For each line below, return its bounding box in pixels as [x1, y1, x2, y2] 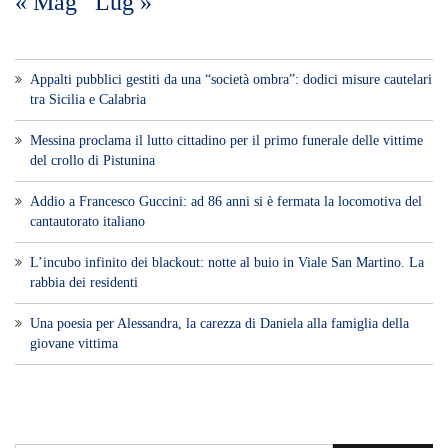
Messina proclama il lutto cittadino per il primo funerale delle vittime [30, 133, 423, 149]
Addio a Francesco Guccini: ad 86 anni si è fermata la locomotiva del [30, 194, 422, 210]
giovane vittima [30, 336, 118, 352]
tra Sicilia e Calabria [30, 92, 146, 108]
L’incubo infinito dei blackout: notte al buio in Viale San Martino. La [30, 255, 424, 271]
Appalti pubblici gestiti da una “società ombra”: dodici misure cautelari [30, 72, 432, 88]
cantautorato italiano [30, 214, 145, 230]
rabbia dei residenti [30, 275, 138, 291]
